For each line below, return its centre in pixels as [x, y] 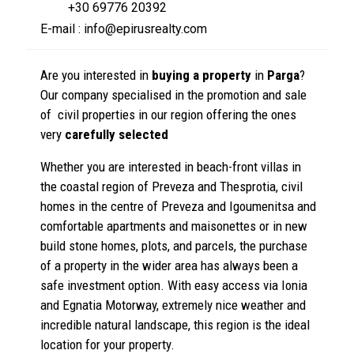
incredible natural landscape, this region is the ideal [175, 325]
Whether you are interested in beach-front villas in [171, 167]
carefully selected [117, 135]
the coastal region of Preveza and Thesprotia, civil [171, 187]
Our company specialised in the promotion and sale [173, 95]
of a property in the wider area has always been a [169, 266]
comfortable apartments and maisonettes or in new [174, 226]
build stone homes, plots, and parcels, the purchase [174, 246]
